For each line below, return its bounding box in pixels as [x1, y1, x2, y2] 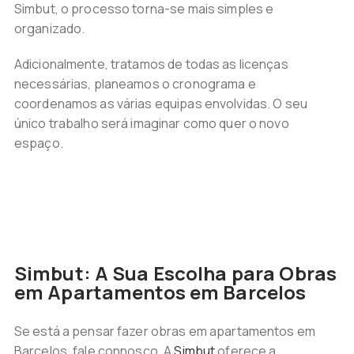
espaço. [13, 134, 63, 152]
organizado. [13, 20, 85, 37]
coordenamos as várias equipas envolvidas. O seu [13, 95, 307, 112]
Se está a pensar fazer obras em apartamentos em [13, 322, 315, 340]
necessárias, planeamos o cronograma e [13, 75, 256, 92]
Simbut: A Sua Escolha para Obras [13, 260, 337, 286]
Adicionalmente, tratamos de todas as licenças [13, 55, 288, 73]
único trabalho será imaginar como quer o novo [13, 115, 289, 132]
